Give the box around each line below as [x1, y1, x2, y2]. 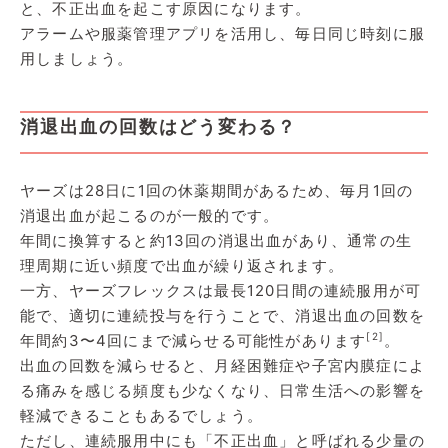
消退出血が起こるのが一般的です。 [20, 205, 280, 225]
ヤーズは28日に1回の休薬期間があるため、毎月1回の [20, 180, 414, 200]
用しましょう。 [20, 48, 134, 68]
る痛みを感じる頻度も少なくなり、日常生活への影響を [20, 380, 425, 400]
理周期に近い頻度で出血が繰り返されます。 [20, 255, 344, 275]
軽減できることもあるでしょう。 [20, 405, 263, 425]
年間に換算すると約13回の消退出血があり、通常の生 [20, 230, 413, 250]
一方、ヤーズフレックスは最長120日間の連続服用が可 [20, 280, 422, 300]
